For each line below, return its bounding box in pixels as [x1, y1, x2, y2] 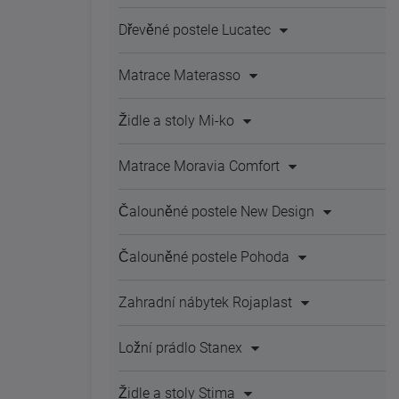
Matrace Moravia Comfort [118, 158, 280, 175]
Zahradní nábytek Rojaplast [118, 294, 292, 311]
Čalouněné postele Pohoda [118, 248, 289, 265]
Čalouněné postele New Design [118, 203, 314, 220]
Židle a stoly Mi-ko [118, 112, 234, 129]
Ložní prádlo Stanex [118, 339, 242, 356]
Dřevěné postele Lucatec [118, 21, 271, 38]
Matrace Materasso [118, 67, 240, 84]
